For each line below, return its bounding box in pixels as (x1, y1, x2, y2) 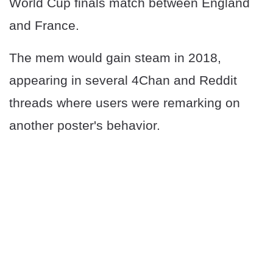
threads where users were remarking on (9, 96, 240, 110)
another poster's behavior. (9, 118, 160, 133)
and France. (9, 18, 79, 33)
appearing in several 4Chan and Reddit (9, 73, 237, 88)
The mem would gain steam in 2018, (9, 51, 221, 65)
